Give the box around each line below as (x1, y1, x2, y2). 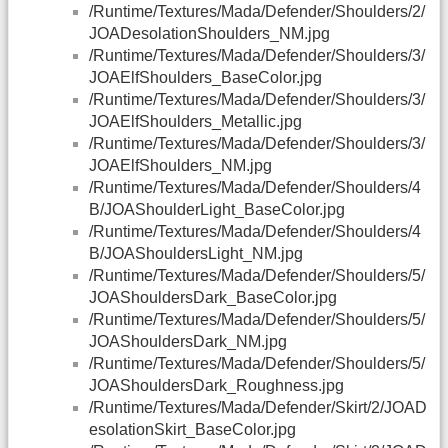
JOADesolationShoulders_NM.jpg (89, 25, 330, 43)
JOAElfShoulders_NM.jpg (89, 157, 272, 175)
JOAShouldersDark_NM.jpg (89, 333, 287, 351)
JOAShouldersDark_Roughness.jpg (89, 377, 344, 395)
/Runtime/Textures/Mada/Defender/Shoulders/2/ (89, 3, 425, 21)
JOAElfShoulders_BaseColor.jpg (89, 69, 322, 87)
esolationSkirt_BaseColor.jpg (89, 421, 296, 439)
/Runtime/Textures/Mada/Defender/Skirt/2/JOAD (89, 399, 427, 417)
